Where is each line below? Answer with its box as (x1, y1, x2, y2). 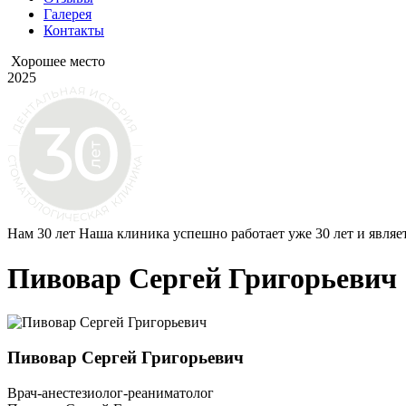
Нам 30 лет (7, 226, 75, 242)
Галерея (43, 6, 92, 23)
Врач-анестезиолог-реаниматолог (7, 384, 214, 401)
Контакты (43, 23, 104, 39)
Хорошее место (11, 53, 105, 70)
